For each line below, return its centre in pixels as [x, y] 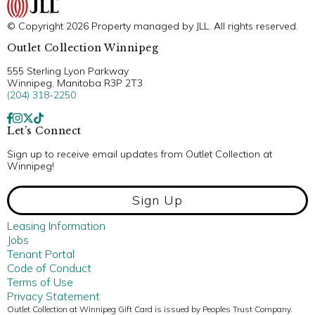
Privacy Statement [53, 296]
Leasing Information [56, 225]
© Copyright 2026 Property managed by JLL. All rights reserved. [153, 26]
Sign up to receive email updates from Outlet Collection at [140, 154]
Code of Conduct [49, 268]
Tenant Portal [41, 253]
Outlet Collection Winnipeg [83, 47]
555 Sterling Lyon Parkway [68, 71]
